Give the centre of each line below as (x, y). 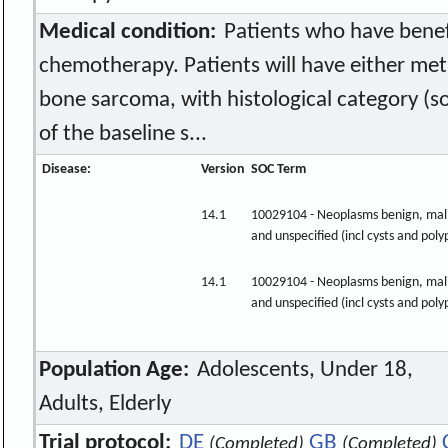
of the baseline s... (123, 134)
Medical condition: (128, 32)
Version (222, 169)
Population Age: (114, 370)
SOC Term (278, 169)
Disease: (66, 169)
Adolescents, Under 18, (302, 370)
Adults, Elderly (105, 404)
